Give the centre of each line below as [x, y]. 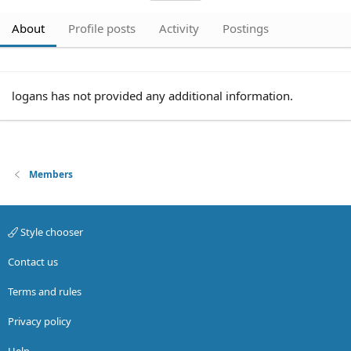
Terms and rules [45, 291]
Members [51, 174]
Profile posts [102, 28]
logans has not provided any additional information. [152, 96]
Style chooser [51, 232]
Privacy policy [40, 321]
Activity [179, 28]
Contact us [33, 262]
